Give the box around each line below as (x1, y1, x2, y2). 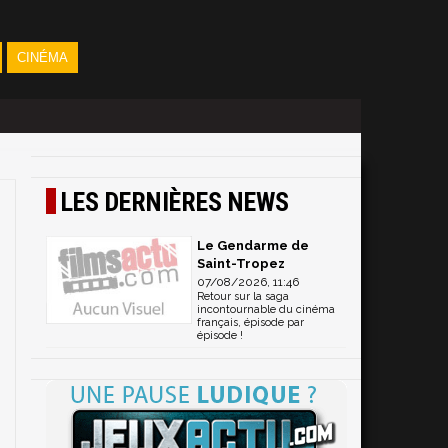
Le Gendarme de (197, 238, 309, 253)
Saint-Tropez (197, 256, 285, 271)
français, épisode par (197, 316, 304, 329)
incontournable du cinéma (197, 303, 335, 316)
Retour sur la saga (197, 290, 289, 303)
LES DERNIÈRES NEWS (61, 187, 289, 217)
